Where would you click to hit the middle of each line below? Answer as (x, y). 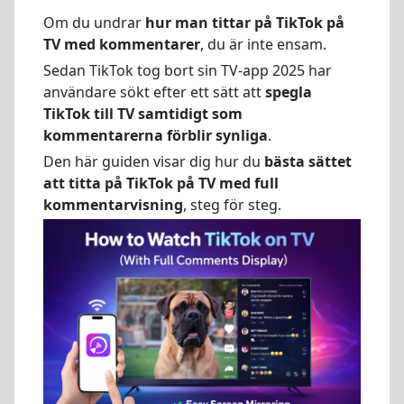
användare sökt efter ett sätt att (154, 92)
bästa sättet (308, 161)
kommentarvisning (113, 204)
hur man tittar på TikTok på (245, 23)
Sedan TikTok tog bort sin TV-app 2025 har (188, 70)
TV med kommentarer (122, 44)
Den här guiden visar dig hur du (154, 161)
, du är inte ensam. (263, 44)
